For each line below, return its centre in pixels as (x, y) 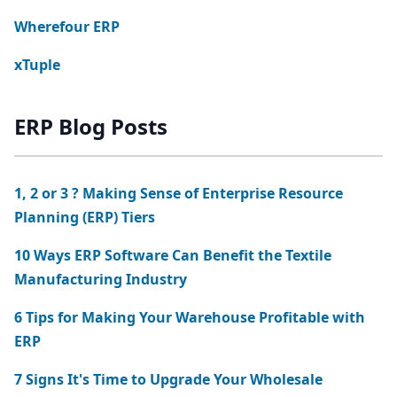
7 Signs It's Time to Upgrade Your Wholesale (168, 379)
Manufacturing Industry (101, 279)
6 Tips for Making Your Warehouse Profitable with (190, 317)
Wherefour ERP (67, 27)
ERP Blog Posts (91, 126)
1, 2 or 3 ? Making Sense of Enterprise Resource (48, 193)
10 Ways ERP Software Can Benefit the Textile (173, 255)
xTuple (37, 65)
